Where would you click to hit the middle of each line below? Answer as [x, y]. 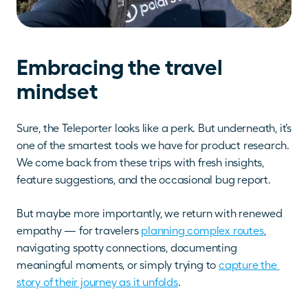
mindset [57, 91]
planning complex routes [202, 231]
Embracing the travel [120, 67]
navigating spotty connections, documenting [127, 248]
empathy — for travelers [79, 231]
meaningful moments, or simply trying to [118, 265]
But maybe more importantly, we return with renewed [150, 214]
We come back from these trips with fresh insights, [140, 163]
